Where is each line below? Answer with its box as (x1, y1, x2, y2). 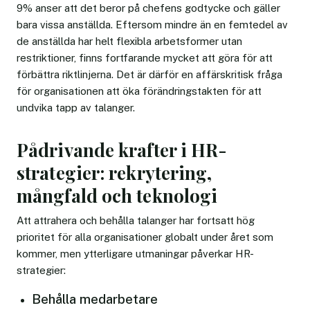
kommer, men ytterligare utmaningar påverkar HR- (17, 247, 254, 259)
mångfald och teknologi (17, 183, 218, 208)
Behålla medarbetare (32, 291, 158, 307)
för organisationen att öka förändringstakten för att (17, 84, 262, 97)
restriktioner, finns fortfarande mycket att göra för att (17, 51, 273, 64)
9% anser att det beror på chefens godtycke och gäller (17, 1, 280, 14)
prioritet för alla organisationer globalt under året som (17, 230, 273, 243)
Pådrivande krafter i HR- (17, 137, 228, 162)
